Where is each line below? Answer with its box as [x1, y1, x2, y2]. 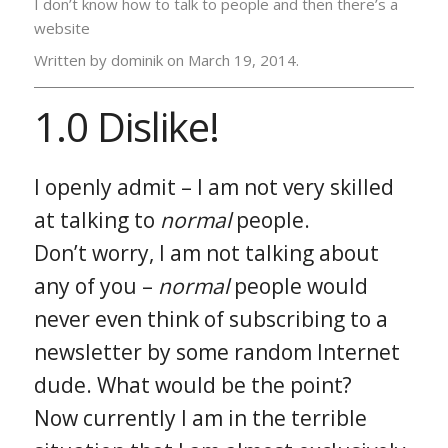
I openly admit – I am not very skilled [33, 172, 394, 201]
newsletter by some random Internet [33, 337, 400, 366]
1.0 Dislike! [33, 98, 219, 154]
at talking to [33, 205, 160, 234]
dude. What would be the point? [33, 370, 352, 399]
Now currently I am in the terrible [33, 403, 367, 432]
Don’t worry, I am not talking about [33, 238, 379, 267]
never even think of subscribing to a [33, 304, 388, 333]
